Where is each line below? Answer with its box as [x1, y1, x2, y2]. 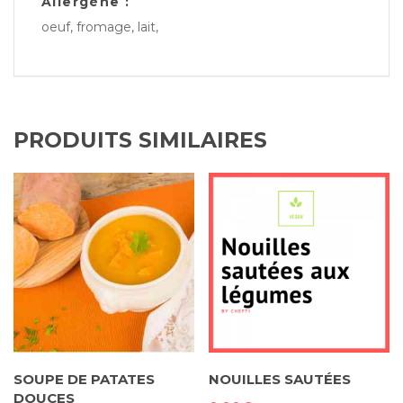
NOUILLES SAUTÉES [209, 371, 352, 389]
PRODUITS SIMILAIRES [13, 127, 267, 154]
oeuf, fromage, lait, [41, 19, 158, 36]
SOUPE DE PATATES [13, 371, 155, 389]
